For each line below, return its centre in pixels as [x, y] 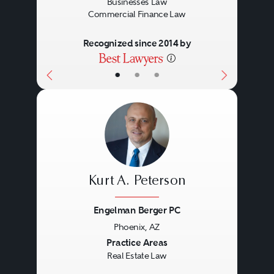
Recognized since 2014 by [137, 43]
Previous [72, 244]
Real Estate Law [137, 256]
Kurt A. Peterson [137, 181]
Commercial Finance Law [137, 14]
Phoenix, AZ [137, 227]
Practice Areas [137, 243]
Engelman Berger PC [137, 210]
